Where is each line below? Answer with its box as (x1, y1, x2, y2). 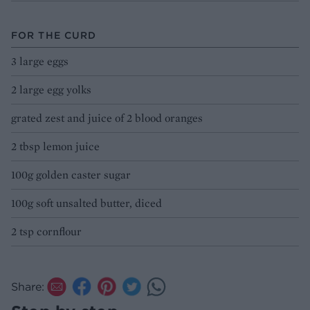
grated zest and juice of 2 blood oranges (11, 111, 203, 126)
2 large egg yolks (11, 82, 91, 98)
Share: (11, 280, 44, 294)
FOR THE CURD (11, 29, 97, 42)
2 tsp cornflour (11, 224, 82, 239)
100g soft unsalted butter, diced (11, 196, 162, 211)
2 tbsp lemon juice (11, 139, 100, 154)
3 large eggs (11, 54, 69, 69)
